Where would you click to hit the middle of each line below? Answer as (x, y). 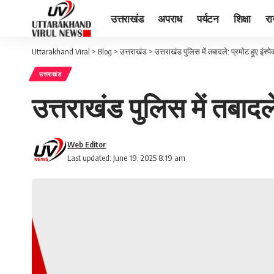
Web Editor (87, 144)
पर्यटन (208, 18)
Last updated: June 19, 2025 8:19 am (127, 158)
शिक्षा (242, 18)
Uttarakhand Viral (61, 51)
